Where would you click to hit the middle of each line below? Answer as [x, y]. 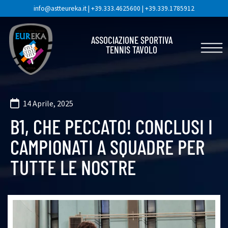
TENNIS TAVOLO [132, 50]
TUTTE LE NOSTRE [73, 167]
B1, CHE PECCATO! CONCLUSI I [111, 126]
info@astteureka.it [60, 8]
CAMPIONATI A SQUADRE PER [107, 147]
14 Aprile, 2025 [48, 103]
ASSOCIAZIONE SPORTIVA [132, 40]
